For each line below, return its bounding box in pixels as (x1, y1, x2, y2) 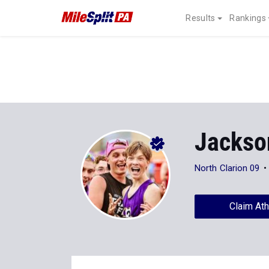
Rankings (229, 13, 266, 23)
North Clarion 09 (195, 163, 260, 174)
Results (186, 13, 216, 23)
